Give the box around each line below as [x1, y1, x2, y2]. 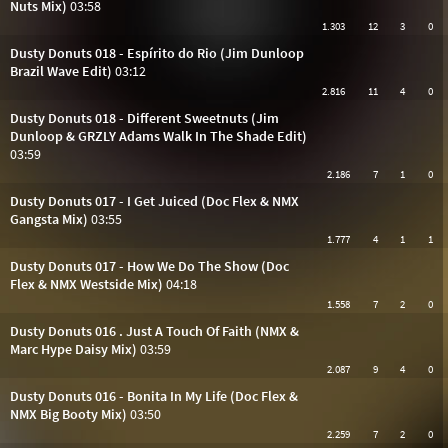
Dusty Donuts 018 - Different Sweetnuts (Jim [10, 109, 279, 127]
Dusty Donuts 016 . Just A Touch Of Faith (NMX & [10, 322, 299, 340]
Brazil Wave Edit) [10, 62, 112, 80]
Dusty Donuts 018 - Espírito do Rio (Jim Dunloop [10, 44, 304, 62]
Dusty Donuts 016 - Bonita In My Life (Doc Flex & [10, 387, 298, 405]
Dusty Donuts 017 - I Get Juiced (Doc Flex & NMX [10, 192, 299, 210]
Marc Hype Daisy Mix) [10, 340, 137, 358]
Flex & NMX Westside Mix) [10, 275, 163, 293]
